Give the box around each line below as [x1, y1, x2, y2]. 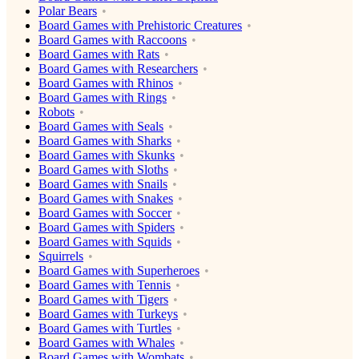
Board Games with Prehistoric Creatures [38, 18, 242, 33]
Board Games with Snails [38, 177, 167, 192]
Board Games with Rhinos [38, 76, 173, 91]
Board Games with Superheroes [38, 264, 200, 278]
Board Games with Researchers [38, 62, 198, 76]
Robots [38, 105, 75, 119]
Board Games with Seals [38, 119, 163, 134]
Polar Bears [38, 4, 97, 18]
